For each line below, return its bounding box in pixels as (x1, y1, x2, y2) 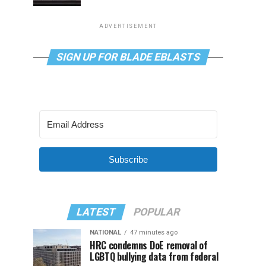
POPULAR (132, 206, 182, 218)
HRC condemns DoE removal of (90, 238, 208, 252)
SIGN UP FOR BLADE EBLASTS (55, 51, 202, 63)
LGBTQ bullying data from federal (90, 249, 218, 264)
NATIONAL (90, 229, 121, 236)
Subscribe (109, 154, 148, 164)
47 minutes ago (130, 229, 178, 236)
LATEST (75, 206, 118, 218)
